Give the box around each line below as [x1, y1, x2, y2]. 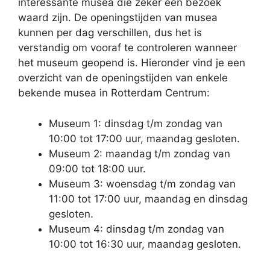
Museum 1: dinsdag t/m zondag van [49, 117, 222, 130]
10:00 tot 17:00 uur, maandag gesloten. [49, 132, 240, 145]
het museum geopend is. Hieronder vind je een [18, 57, 245, 69]
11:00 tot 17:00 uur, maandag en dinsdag [49, 192, 248, 205]
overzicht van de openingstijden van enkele [18, 72, 228, 84]
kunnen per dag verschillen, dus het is [18, 27, 202, 39]
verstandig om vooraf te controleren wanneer [18, 42, 237, 54]
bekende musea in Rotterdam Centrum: [18, 87, 210, 99]
